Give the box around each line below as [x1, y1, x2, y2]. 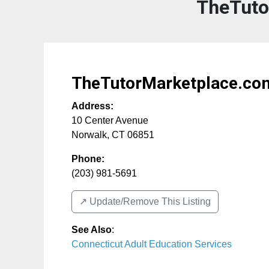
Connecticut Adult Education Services [71, 239, 232, 249]
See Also [71, 225, 112, 235]
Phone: [71, 154, 104, 164]
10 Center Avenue [71, 115, 148, 125]
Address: [71, 101, 113, 111]
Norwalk [71, 130, 107, 140]
